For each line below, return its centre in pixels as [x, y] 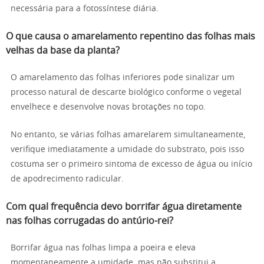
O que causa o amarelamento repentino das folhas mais [131, 36]
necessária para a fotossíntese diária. [85, 9]
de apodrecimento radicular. [67, 179]
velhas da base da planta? [63, 50]
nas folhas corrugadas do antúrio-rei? [90, 221]
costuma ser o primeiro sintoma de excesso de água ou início [131, 164]
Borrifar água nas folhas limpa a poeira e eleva [103, 248]
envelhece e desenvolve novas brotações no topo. [108, 107]
